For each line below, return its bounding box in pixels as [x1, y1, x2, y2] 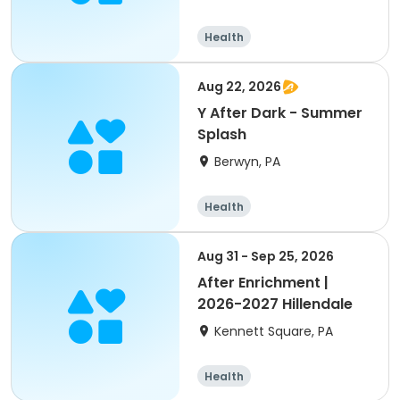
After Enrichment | [197, 272, 329, 293]
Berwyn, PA [214, 153, 280, 171]
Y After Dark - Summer [197, 103, 362, 123]
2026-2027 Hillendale [197, 294, 353, 314]
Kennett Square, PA [214, 322, 333, 340]
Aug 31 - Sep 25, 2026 [197, 247, 334, 265]
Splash [197, 124, 246, 145]
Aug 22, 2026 [197, 78, 281, 96]
